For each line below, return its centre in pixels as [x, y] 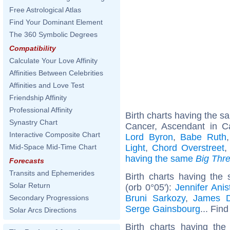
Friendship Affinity [38, 98]
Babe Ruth [203, 137]
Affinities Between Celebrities [56, 73]
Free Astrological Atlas [45, 10]
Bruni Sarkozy [155, 198]
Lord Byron [149, 137]
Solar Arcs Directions [43, 210]
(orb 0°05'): [150, 187]
